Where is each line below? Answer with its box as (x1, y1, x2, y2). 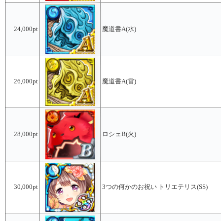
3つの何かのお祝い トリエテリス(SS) (102, 183, 208, 190)
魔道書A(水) (102, 25, 136, 33)
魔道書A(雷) (102, 77, 136, 85)
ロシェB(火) (102, 130, 136, 138)
